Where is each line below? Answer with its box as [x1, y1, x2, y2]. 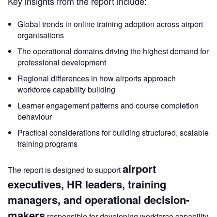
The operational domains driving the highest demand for [17, 46, 209, 57]
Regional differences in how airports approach [17, 73, 176, 84]
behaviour [17, 111, 52, 123]
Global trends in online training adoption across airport [17, 18, 203, 30]
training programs [17, 138, 77, 150]
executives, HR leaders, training [8, 176, 166, 192]
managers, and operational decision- [8, 192, 189, 208]
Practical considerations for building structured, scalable [17, 127, 209, 139]
